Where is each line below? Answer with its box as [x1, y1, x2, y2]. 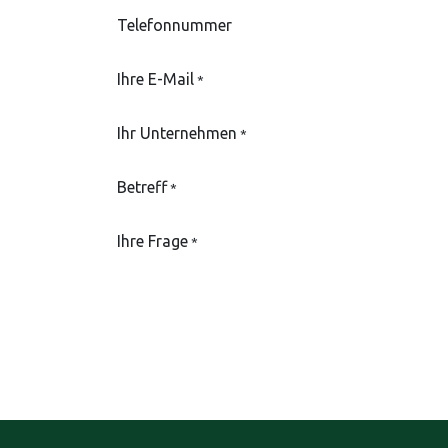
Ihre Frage [117, 232, 188, 250]
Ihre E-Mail [117, 70, 194, 88]
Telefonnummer [117, 16, 232, 34]
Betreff [117, 178, 167, 196]
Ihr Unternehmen [117, 124, 237, 142]
